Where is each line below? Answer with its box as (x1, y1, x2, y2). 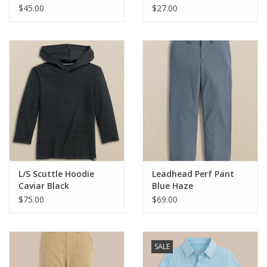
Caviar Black (18, 180, 69, 192)
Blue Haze (152, 180, 193, 192)
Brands (9, 86, 36, 97)
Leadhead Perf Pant (152, 168, 234, 180)
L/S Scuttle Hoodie (18, 168, 94, 180)
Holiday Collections (9, 19, 82, 30)
